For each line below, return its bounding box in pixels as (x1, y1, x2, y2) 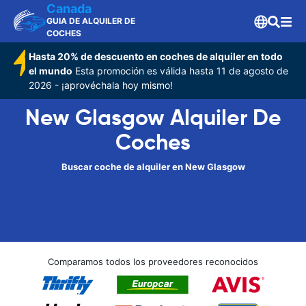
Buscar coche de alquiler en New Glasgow (61, 161, 245, 172)
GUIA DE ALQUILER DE (46, 16, 135, 26)
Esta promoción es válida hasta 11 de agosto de (72, 65, 289, 76)
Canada (46, 1, 92, 16)
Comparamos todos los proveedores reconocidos (48, 256, 258, 267)
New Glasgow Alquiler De (25, 104, 281, 131)
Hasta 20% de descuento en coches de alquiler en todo (29, 51, 283, 62)
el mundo (29, 65, 73, 76)
